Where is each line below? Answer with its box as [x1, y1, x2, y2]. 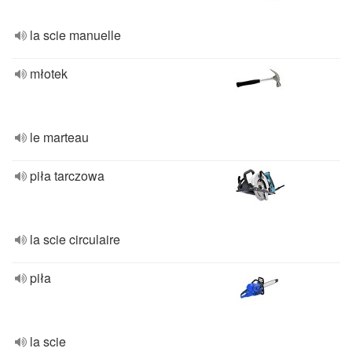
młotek [30, 64, 68, 82]
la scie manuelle [30, 26, 121, 44]
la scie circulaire [30, 230, 120, 248]
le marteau [30, 128, 89, 146]
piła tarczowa [30, 167, 104, 185]
